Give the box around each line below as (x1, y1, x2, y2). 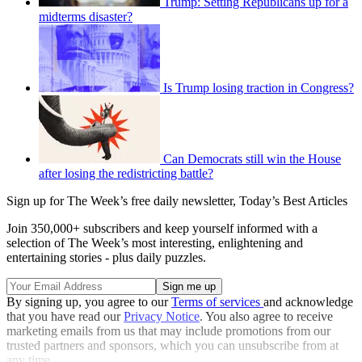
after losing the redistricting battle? (39, 166, 213, 181)
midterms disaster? (39, 10, 133, 24)
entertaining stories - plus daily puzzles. (6, 250, 206, 265)
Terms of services (171, 295, 263, 309)
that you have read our (6, 309, 124, 324)
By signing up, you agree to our (6, 295, 171, 309)
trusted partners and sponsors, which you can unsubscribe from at (6, 339, 339, 353)
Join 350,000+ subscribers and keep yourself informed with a (6, 221, 318, 236)
